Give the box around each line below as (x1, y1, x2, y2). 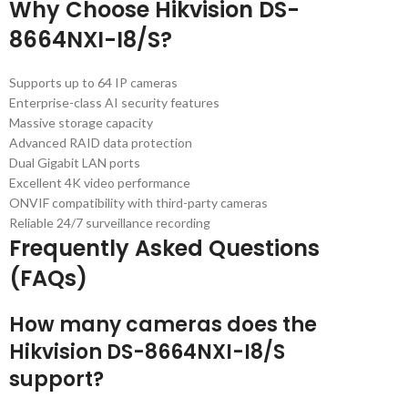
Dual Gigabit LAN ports (9, 155, 140, 170)
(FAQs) (9, 263, 87, 293)
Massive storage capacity (9, 115, 153, 130)
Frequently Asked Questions (9, 233, 320, 263)
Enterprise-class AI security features (9, 95, 219, 110)
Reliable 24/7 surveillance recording (9, 215, 210, 230)
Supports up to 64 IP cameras (9, 75, 178, 90)
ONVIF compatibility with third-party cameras (9, 195, 268, 210)
